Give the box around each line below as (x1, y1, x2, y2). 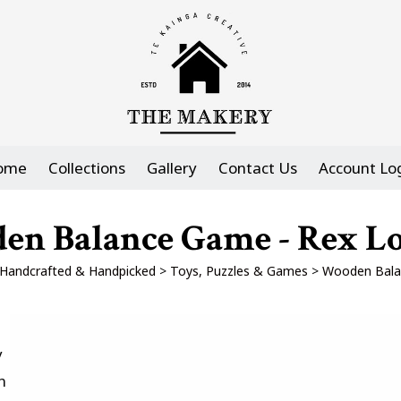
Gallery (147, 158, 197, 178)
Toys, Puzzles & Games (170, 262, 308, 279)
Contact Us (218, 158, 297, 178)
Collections (48, 158, 125, 178)
